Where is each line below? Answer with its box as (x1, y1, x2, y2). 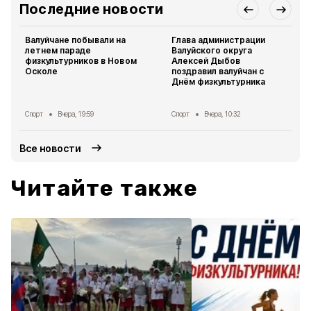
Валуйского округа (171, 45, 253, 56)
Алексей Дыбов (171, 56, 241, 66)
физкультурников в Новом (25, 56, 137, 66)
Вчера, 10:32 (203, 110, 242, 118)
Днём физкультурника (171, 76, 266, 87)
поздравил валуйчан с (171, 66, 264, 76)
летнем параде (25, 45, 92, 56)
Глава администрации (171, 35, 266, 45)
